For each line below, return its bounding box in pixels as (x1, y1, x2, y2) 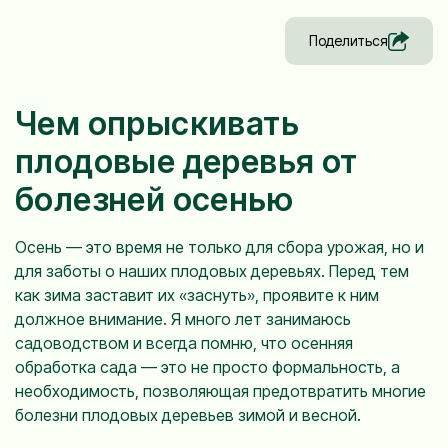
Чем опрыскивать (15, 104, 299, 143)
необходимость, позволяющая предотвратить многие (15, 381, 426, 401)
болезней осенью (15, 180, 293, 219)
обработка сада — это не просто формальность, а (15, 357, 400, 377)
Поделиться (309, 32, 388, 49)
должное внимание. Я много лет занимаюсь (15, 309, 351, 329)
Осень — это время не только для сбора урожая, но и (15, 237, 424, 257)
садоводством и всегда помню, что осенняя (15, 333, 353, 353)
